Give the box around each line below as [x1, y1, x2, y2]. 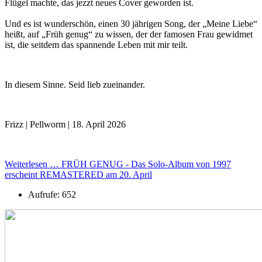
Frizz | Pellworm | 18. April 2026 [5, 119, 126, 129]
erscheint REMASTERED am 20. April [5, 169, 152, 180]
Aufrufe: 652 [28, 189, 76, 199]
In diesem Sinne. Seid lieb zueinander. [5, 79, 145, 89]
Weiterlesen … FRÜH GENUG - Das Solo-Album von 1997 [5, 158, 231, 169]
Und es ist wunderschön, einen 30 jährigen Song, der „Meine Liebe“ [5, 18, 257, 29]
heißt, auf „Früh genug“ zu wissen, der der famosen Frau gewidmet [5, 29, 253, 39]
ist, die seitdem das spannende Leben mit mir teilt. [5, 39, 188, 50]
